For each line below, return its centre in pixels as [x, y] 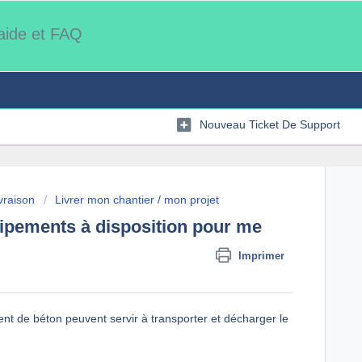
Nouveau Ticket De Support [270, 124]
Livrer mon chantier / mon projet [137, 200]
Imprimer [262, 256]
